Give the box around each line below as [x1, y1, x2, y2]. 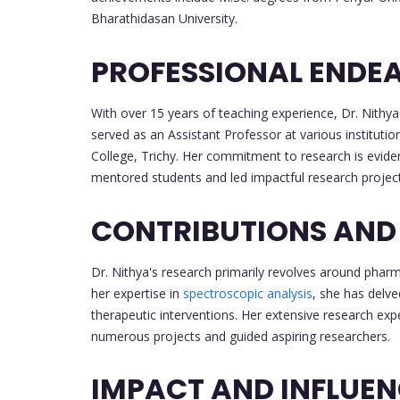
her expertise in [91, 284, 183, 302]
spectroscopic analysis [183, 284, 312, 302]
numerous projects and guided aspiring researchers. [91, 327, 390, 345]
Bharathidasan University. [91, 10, 237, 28]
